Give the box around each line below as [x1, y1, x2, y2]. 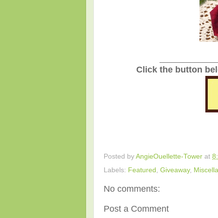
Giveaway [160, 166, 190, 174]
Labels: [104, 166, 128, 174]
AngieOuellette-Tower [136, 153, 202, 161]
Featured [128, 166, 156, 174]
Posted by [104, 153, 136, 161]
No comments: [104, 183, 160, 194]
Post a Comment [104, 204, 169, 214]
